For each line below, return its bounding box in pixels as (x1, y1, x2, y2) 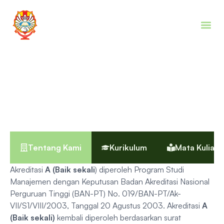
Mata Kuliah (175, 142, 219, 152)
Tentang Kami (28, 142, 81, 152)
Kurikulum (109, 142, 147, 152)
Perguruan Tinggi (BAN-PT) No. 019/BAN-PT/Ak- (10, 188, 181, 198)
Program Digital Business (17, 79, 206, 99)
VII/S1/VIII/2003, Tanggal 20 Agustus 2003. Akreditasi (10, 200, 202, 210)
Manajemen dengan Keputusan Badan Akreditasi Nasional (10, 176, 209, 186)
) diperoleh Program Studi (95, 164, 184, 174)
